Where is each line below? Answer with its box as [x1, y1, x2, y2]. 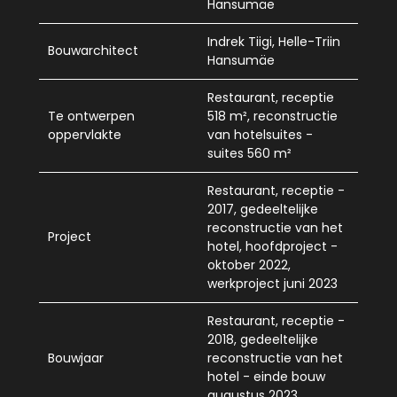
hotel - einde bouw [207, 367, 325, 385]
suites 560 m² [207, 144, 292, 162]
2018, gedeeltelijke [207, 330, 318, 348]
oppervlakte [48, 125, 121, 144]
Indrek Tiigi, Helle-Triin [207, 32, 340, 51]
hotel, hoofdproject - [207, 237, 338, 255]
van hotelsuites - [207, 125, 313, 144]
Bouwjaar [48, 348, 104, 367]
